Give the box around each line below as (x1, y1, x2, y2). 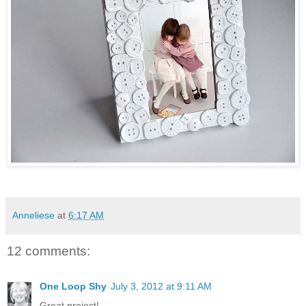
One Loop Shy (40, 281, 107, 292)
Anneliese (12, 209, 55, 221)
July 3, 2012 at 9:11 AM (111, 281, 212, 292)
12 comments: (7, 243, 90, 258)
